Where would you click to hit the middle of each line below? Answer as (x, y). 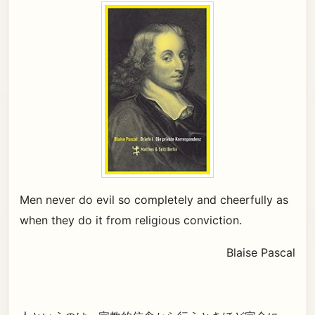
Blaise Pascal (261, 252)
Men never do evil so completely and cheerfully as (154, 199)
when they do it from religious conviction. (131, 220)
